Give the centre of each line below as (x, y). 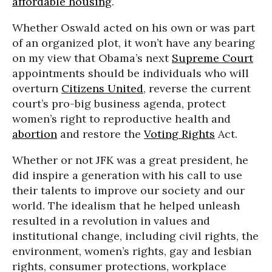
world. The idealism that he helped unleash (126, 206)
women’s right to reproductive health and (121, 119)
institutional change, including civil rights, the (135, 236)
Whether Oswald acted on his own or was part (134, 28)
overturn (37, 88)
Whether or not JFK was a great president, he (130, 160)
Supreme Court (212, 58)
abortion (35, 134)
